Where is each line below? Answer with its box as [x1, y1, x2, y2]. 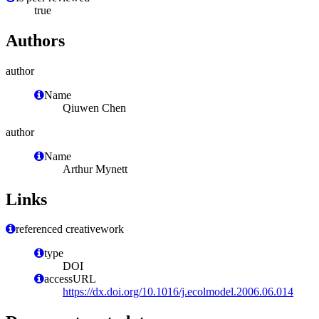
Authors [6, 31, 65, 50]
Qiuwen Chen [63, 101, 126, 114]
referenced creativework [16, 223, 124, 236]
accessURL [44, 273, 96, 286]
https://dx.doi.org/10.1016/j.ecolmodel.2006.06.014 [63, 286, 293, 298]
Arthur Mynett [63, 162, 127, 175]
